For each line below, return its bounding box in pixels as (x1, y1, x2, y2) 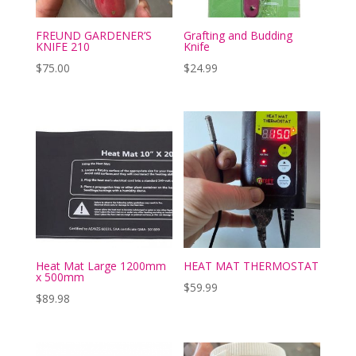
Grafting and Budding (184, 28, 293, 44)
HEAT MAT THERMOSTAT (184, 258, 319, 274)
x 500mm (35, 269, 84, 285)
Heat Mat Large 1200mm (35, 258, 166, 274)
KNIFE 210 (35, 39, 90, 55)
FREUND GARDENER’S (35, 28, 152, 44)
